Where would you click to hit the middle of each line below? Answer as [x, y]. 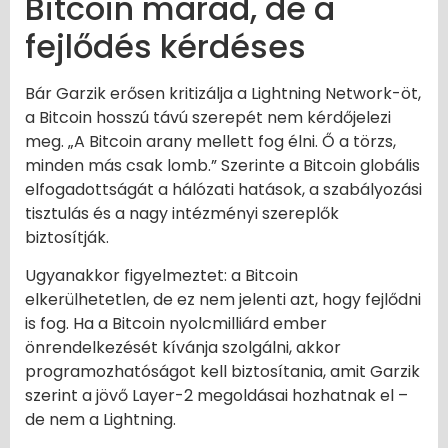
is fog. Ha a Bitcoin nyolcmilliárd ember [176, 324]
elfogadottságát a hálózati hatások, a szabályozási [223, 189]
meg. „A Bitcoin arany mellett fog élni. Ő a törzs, [210, 141]
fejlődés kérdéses [165, 46]
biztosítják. [67, 237]
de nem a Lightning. [100, 420]
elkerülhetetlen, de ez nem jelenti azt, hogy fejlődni [223, 300]
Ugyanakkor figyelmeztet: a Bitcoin [161, 276]
